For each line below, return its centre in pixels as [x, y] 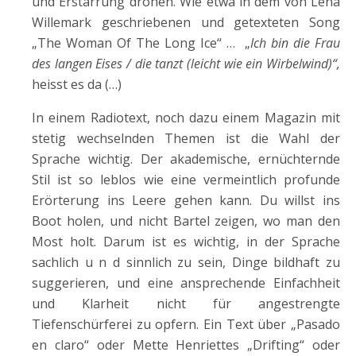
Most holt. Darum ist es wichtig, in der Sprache [186, 242]
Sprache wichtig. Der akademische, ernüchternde [186, 159]
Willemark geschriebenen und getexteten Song [186, 22]
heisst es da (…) [77, 84]
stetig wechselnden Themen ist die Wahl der [186, 138]
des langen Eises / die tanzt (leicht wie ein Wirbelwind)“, [186, 64]
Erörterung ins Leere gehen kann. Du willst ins [186, 200]
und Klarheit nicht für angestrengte [186, 304]
